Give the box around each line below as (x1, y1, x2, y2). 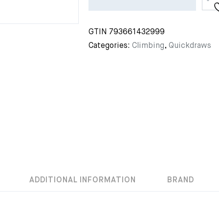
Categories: (88, 42, 132, 50)
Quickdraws (169, 42, 211, 50)
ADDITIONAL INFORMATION (29, 176, 136, 184)
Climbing (132, 42, 164, 50)
